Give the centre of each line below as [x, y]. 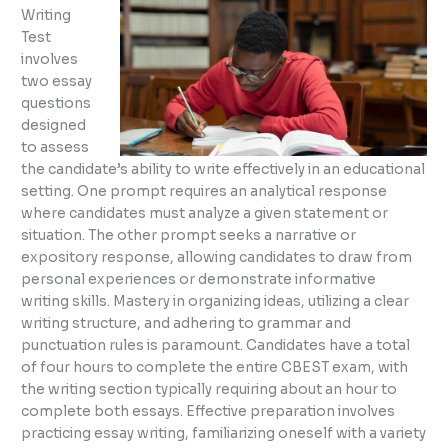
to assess [55, 147]
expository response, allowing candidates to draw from [217, 257]
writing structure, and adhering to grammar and [186, 323]
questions [56, 103]
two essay [57, 81]
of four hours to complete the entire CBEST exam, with [215, 367]
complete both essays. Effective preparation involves [208, 411]
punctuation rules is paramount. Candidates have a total [216, 345]
